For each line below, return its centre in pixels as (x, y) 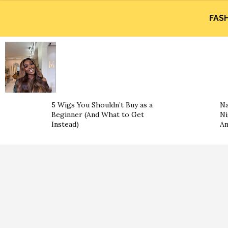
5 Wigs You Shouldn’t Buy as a (102, 105)
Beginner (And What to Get (98, 115)
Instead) (65, 124)
